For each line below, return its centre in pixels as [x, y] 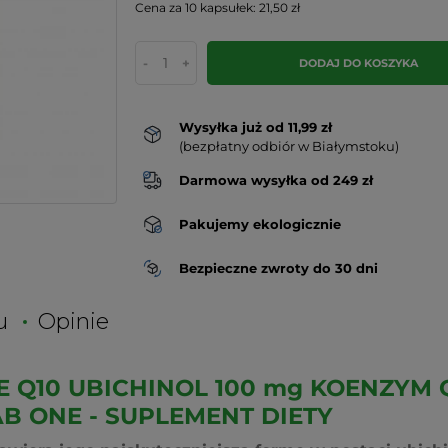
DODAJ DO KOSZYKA [358, 63]
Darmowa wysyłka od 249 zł [275, 179]
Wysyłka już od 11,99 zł [257, 127]
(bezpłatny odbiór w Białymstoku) [288, 146]
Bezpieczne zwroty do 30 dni [278, 267]
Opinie [73, 321]
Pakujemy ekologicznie [259, 223]
